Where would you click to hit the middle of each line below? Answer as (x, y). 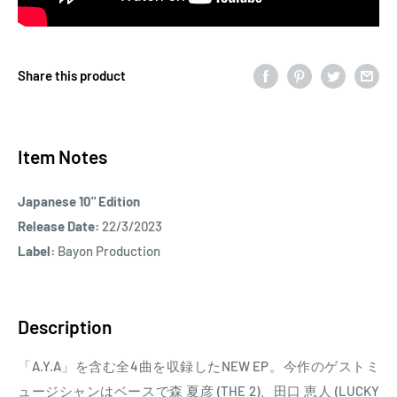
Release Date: (58, 226)
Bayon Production (108, 251)
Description (65, 327)
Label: (36, 251)
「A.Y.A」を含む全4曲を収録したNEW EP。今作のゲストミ (198, 366)
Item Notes (62, 157)
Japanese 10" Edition (79, 202)
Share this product (72, 76)
